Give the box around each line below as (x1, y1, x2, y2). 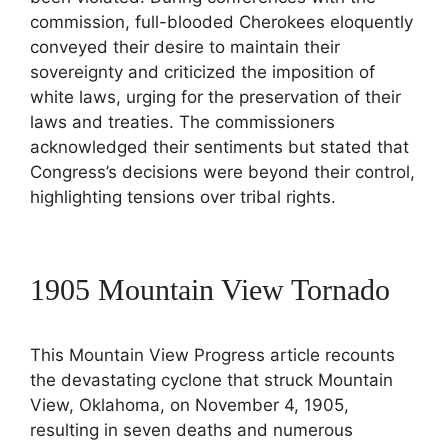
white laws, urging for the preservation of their (30, 87, 401, 108)
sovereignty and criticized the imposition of (30, 62, 375, 83)
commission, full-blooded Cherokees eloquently (30, 12, 413, 33)
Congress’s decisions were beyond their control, (30, 162, 415, 183)
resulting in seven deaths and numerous (30, 420, 353, 441)
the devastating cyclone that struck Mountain (30, 370, 393, 391)
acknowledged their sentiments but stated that (30, 137, 409, 158)
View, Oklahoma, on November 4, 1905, (30, 395, 349, 416)
